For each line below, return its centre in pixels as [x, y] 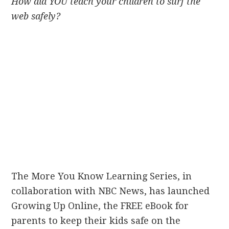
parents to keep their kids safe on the [96, 221]
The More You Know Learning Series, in [102, 176]
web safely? [36, 16]
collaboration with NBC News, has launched [111, 191]
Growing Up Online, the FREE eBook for [100, 206]
